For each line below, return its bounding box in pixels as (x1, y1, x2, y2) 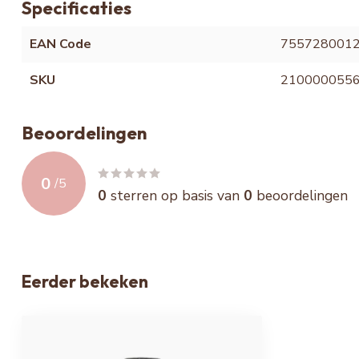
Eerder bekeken (22, 271, 148, 292)
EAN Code (30, 35, 91, 54)
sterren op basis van (107, 185, 244, 205)
